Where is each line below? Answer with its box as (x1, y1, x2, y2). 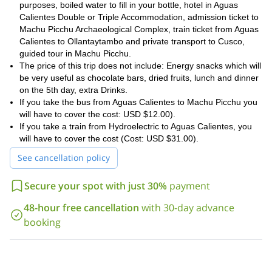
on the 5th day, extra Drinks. (19, 85, 127, 95)
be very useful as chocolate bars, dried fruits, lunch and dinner (19, 73, 259, 83)
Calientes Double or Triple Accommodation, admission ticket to (19, 12, 259, 22)
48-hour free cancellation (23, 201, 139, 214)
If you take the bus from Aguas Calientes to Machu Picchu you (19, 97, 257, 107)
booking (23, 216, 61, 229)
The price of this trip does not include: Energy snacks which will (19, 61, 261, 70)
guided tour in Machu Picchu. (19, 49, 131, 58)
